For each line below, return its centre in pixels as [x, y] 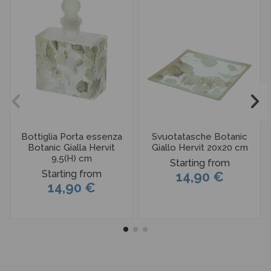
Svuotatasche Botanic [200, 136]
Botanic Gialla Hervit [71, 147]
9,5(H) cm [71, 158]
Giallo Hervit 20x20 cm [200, 147]
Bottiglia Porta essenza [71, 136]
